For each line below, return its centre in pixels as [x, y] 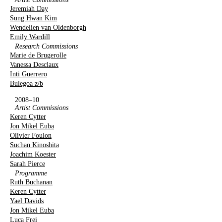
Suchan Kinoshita [34, 145]
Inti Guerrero [28, 74]
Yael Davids [27, 201]
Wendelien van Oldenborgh [48, 28]
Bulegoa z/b [27, 83]
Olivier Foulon [31, 136]
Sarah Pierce [28, 164]
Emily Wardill [30, 37]
